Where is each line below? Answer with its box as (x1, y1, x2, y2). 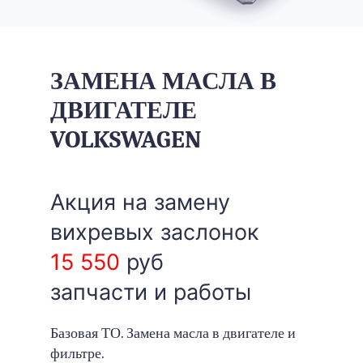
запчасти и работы (49, 279, 251, 306)
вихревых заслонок (49, 219, 259, 246)
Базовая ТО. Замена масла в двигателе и (49, 325, 296, 343)
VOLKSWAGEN (49, 126, 202, 155)
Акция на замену (49, 189, 230, 216)
